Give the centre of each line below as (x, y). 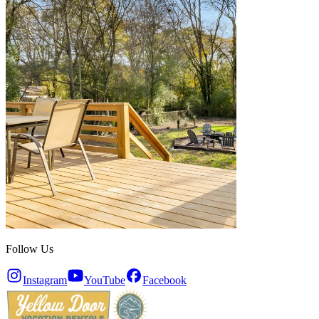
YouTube (105, 280)
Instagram (45, 280)
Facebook (164, 280)
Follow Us (30, 249)
